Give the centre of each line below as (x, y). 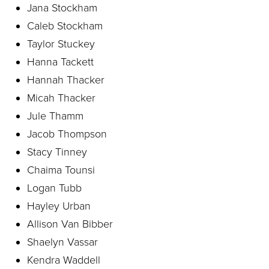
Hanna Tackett (60, 62)
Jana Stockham (62, 8)
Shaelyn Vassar (62, 242)
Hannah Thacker (66, 80)
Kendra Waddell (64, 260)
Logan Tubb (54, 188)
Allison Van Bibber (70, 224)
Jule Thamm (55, 116)
